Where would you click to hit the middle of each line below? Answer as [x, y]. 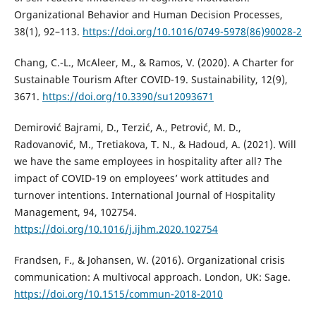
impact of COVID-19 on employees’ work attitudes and [141, 178]
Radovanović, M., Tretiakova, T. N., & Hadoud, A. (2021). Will [155, 145]
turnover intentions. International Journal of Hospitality [144, 195]
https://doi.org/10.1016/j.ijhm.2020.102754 [116, 229]
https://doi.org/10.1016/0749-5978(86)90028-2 [192, 32]
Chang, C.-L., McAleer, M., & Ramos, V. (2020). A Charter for [154, 63]
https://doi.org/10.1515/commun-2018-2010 [118, 294]
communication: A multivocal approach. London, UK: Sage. [152, 277]
